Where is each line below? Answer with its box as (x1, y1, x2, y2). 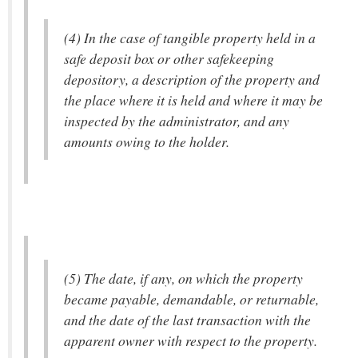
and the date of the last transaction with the (64, 310, 311, 329)
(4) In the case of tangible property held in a (64, 28, 316, 47)
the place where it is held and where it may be (64, 90, 323, 109)
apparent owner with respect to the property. (64, 331, 317, 350)
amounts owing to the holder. (64, 132, 229, 151)
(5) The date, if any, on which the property (64, 268, 303, 288)
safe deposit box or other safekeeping (64, 49, 274, 68)
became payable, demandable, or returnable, (64, 289, 319, 308)
